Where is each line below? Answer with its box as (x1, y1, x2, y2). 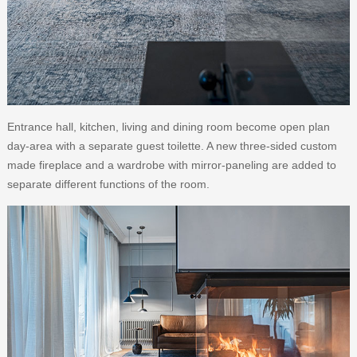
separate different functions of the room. (6, 178, 210, 191)
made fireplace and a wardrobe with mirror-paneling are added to (6, 159, 336, 172)
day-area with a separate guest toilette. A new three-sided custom (6, 139, 337, 153)
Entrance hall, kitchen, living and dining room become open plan (6, 120, 330, 134)
